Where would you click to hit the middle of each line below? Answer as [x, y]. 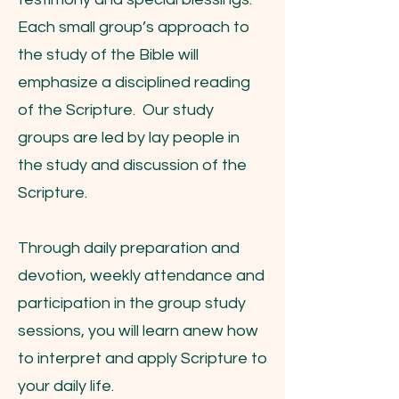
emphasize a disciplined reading [134, 82]
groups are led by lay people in [129, 138]
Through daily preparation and [129, 248]
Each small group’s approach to [134, 27]
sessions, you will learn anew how [138, 331]
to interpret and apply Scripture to [142, 358]
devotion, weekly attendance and [141, 276]
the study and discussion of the [132, 165]
